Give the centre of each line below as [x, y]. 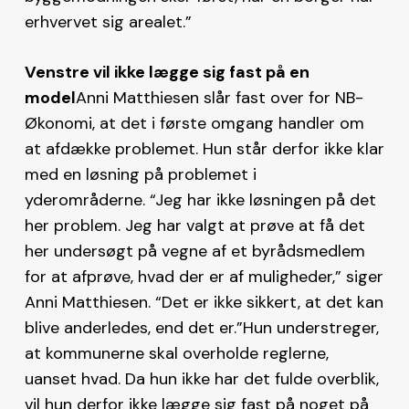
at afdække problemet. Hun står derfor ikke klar [204, 148]
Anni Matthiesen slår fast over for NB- [219, 97]
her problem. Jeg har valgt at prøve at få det [194, 225]
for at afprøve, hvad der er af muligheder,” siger [204, 276]
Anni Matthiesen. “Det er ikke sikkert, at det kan [204, 302]
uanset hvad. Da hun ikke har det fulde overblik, [201, 378]
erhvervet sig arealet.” [108, 21]
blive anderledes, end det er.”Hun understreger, [201, 327]
